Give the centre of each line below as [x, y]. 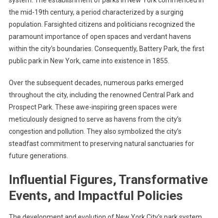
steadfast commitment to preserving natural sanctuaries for [101, 144]
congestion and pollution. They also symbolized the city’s [95, 131]
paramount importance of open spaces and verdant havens [100, 36]
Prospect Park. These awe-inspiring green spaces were [93, 107]
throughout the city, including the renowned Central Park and [101, 95]
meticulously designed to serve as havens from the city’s [95, 119]
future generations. [38, 156]
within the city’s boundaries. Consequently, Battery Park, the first [106, 49]
